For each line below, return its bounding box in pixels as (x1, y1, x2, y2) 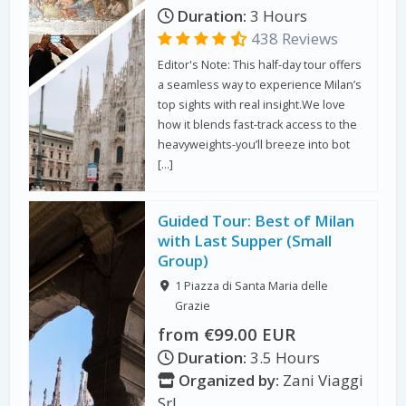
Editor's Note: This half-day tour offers (158, 56, 362, 72)
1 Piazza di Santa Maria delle (174, 278, 328, 295)
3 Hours (246, 5, 308, 26)
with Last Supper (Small (158, 230, 333, 252)
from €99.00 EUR (158, 322, 296, 345)
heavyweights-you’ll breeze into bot (158, 136, 351, 152)
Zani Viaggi (279, 369, 364, 391)
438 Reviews (247, 27, 339, 49)
